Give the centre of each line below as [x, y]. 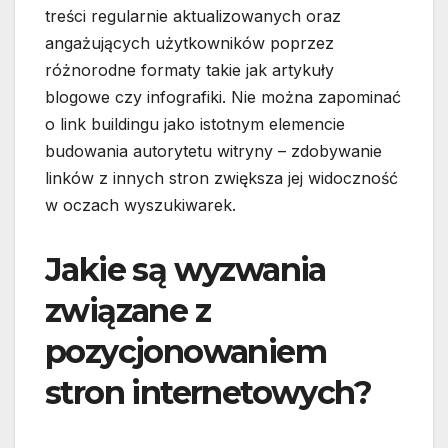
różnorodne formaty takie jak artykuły [189, 70]
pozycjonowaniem [185, 352]
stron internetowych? [208, 393]
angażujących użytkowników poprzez [189, 43]
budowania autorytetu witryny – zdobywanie [213, 151]
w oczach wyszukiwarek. [140, 205]
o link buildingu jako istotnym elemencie [195, 124]
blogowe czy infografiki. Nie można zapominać [223, 97]
